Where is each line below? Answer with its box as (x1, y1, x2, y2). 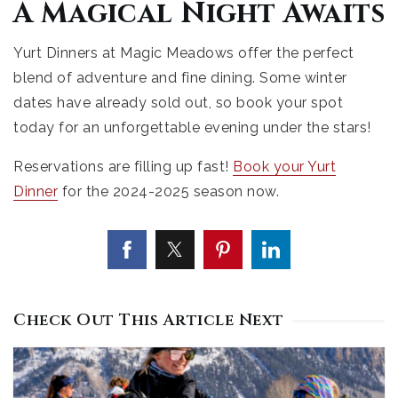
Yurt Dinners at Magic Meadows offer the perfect (13, 44, 354, 62)
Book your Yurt (233, 158, 336, 176)
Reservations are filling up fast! (13, 158, 233, 176)
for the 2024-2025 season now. (58, 183, 279, 201)
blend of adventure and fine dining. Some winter (13, 69, 347, 87)
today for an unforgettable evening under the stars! (13, 119, 371, 137)
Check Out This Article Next (13, 309, 284, 332)
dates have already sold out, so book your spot (13, 94, 343, 112)
